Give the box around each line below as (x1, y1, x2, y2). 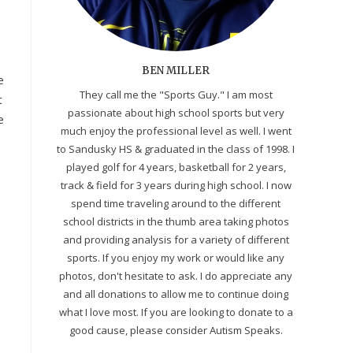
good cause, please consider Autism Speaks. (69, 322, 283, 337)
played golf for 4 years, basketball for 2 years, (65, 159, 286, 174)
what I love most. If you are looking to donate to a (58, 304, 293, 319)
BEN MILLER (142, 63, 210, 77)
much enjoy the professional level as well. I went (60, 123, 292, 138)
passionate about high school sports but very (67, 105, 284, 120)
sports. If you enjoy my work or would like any (67, 250, 284, 265)
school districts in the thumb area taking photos (62, 214, 289, 229)
